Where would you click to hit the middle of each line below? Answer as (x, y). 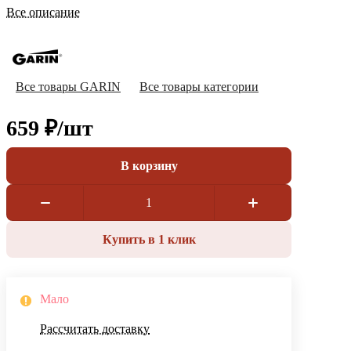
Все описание (43, 13)
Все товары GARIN (68, 87)
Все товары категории (199, 87)
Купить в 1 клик (149, 239)
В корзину (149, 165)
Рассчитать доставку (95, 329)
